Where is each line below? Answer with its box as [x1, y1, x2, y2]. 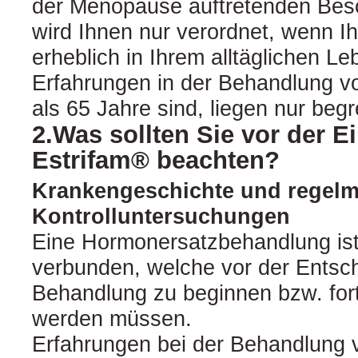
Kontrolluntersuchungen [32, 204, 290, 229]
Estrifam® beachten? [32, 145, 280, 173]
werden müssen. [32, 306, 192, 331]
